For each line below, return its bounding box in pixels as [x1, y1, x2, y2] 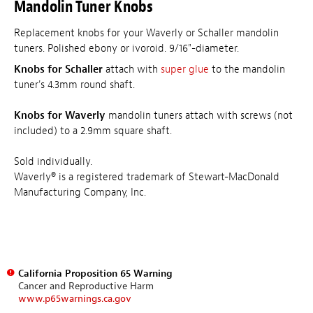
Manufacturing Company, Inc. [14, 185, 146, 199]
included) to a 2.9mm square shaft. [14, 124, 172, 138]
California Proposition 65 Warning [17, 267, 173, 279]
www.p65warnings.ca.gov [17, 292, 131, 305]
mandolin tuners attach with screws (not [105, 108, 293, 122]
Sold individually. [14, 154, 92, 168]
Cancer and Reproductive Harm [17, 279, 154, 292]
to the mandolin [209, 62, 285, 76]
